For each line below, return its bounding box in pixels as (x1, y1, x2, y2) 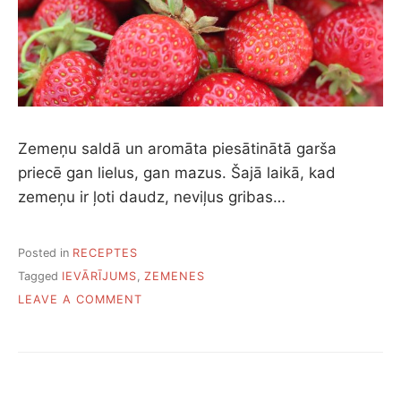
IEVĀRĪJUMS (62, 269, 137, 283)
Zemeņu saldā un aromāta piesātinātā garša (18, 140, 337, 158)
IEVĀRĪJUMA (141, 346, 218, 360)
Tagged (18, 269, 62, 283)
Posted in (18, 245, 73, 260)
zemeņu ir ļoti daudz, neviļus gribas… (18, 188, 286, 207)
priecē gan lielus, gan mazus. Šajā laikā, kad (18, 164, 336, 183)
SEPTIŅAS (141, 310, 204, 324)
